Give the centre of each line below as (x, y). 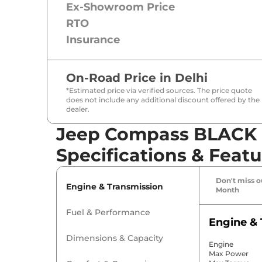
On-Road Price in (120, 78)
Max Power (228, 254)
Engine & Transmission (115, 187)
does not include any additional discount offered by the (163, 100)
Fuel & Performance (108, 213)
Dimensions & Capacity (115, 238)
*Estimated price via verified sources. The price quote (159, 91)
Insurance (93, 40)
